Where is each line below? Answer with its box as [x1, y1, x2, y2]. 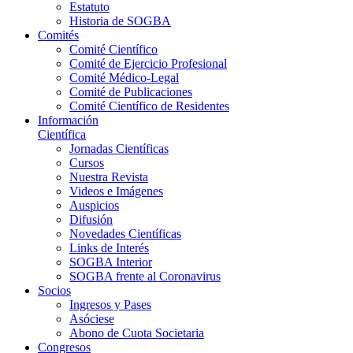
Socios [38, 284, 71, 298]
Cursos [69, 156, 104, 170]
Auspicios [69, 199, 119, 213]
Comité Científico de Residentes [69, 99, 229, 113]
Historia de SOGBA [69, 14, 171, 28]
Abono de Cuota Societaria [69, 326, 204, 340]
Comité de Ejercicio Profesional [69, 57, 227, 71]
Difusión [69, 213, 113, 227]
